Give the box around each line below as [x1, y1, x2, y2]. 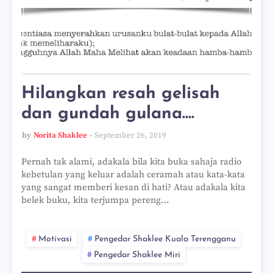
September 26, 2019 [94, 130, 166, 140]
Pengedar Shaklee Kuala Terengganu [94, 235, 236, 244]
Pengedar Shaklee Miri [93, 250, 180, 260]
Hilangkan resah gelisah [21, 85, 220, 102]
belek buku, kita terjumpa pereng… [21, 194, 169, 206]
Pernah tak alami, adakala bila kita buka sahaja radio [21, 156, 241, 168]
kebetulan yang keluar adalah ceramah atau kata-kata [21, 169, 245, 180]
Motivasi [38, 235, 72, 244]
